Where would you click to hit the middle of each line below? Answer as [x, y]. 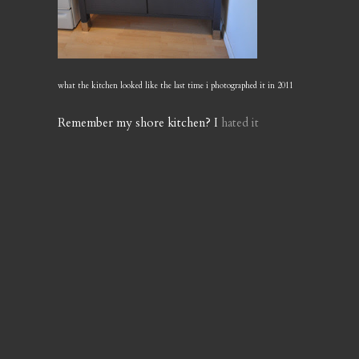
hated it [240, 123]
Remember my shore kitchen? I [139, 123]
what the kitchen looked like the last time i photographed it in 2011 [175, 86]
